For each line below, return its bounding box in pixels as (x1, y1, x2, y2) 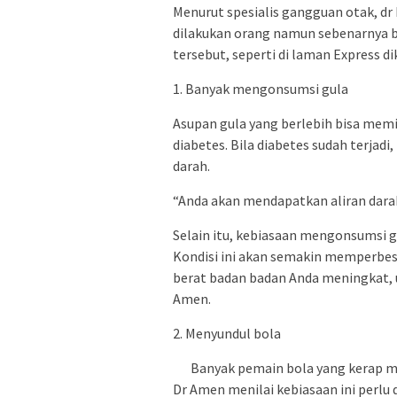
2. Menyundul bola (173, 324, 281, 343)
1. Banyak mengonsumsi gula (173, 80, 366, 98)
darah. (173, 157, 228, 175)
